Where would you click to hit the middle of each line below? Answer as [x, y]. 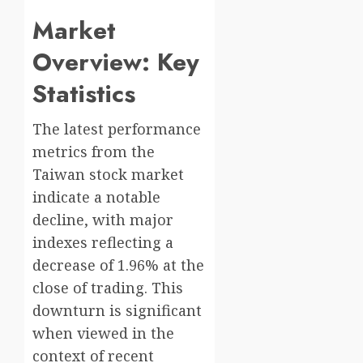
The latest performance [117, 129]
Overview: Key [116, 62]
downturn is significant [117, 311]
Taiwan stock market [108, 175]
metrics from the [94, 152]
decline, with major [103, 220]
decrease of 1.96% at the [118, 265]
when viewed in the [103, 333]
